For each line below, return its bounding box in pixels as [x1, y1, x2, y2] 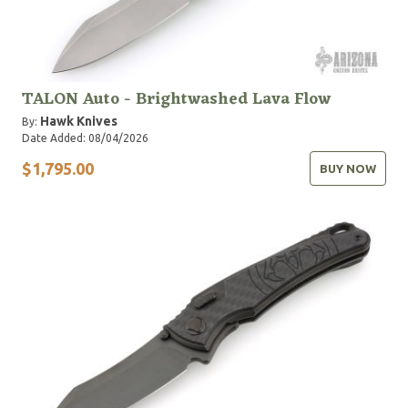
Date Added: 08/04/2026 [22, 132, 148, 144]
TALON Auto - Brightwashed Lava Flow [22, 85, 331, 114]
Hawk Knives [40, 114, 117, 128]
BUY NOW [320, 162, 376, 175]
